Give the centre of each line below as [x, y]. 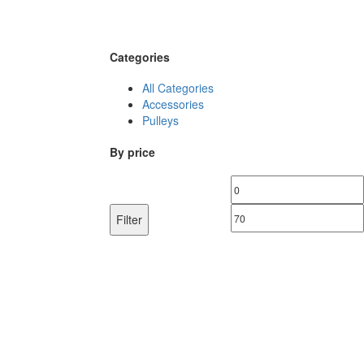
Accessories [173, 104]
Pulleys [160, 121]
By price [132, 152]
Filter [129, 219]
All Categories [178, 88]
